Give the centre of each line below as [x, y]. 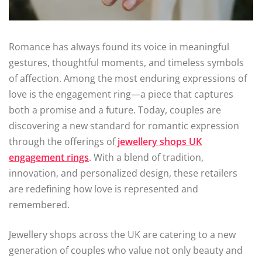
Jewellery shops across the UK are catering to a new [122, 235]
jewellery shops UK [158, 142]
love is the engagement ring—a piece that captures [121, 94]
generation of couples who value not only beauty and [126, 251]
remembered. [39, 205]
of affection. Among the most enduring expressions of [128, 79]
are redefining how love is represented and [104, 189]
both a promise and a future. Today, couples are [115, 110]
